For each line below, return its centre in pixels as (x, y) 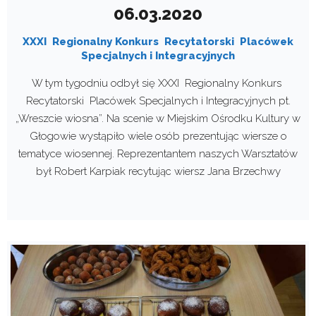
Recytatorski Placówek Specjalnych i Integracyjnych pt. (158, 101)
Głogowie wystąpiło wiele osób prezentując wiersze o (158, 136)
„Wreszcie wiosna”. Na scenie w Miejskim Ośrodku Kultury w (158, 118)
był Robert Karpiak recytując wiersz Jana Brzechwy (158, 171)
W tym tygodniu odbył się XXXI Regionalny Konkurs (158, 83)
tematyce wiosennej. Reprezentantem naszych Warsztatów (158, 153)
